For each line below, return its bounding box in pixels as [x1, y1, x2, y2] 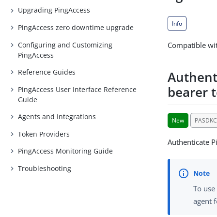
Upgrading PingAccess [18, 5, 91, 15]
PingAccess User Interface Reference [18, 84, 137, 94]
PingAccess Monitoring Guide [18, 146, 113, 156]
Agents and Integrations [18, 112, 96, 122]
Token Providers [18, 129, 70, 139]
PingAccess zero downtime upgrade [18, 22, 134, 32]
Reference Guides [18, 67, 76, 77]
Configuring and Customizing [18, 40, 113, 49]
